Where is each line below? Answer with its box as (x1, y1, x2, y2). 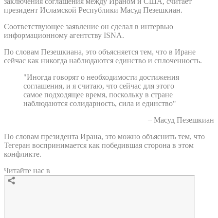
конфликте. (4, 149, 41, 158)
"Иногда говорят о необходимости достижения (23, 73, 179, 81)
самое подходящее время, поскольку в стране (23, 90, 173, 99)
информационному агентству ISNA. (4, 31, 124, 39)
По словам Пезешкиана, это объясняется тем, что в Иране (4, 47, 196, 56)
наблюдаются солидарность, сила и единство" (23, 99, 176, 108)
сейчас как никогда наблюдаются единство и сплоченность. (4, 56, 202, 65)
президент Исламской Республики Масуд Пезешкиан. (4, 5, 182, 14)
